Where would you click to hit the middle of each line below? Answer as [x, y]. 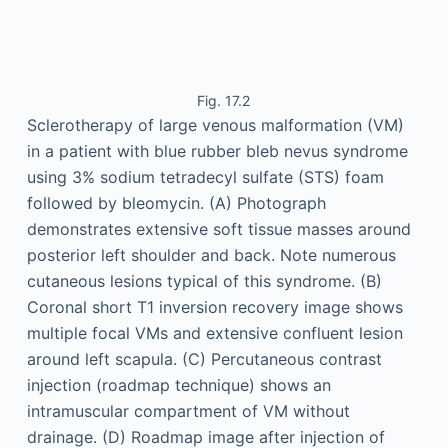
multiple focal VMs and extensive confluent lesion [214, 333]
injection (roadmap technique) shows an [178, 385]
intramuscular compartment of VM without [188, 411]
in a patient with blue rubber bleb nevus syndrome [217, 151]
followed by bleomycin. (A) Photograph [176, 203]
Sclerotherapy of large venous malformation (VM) [215, 125]
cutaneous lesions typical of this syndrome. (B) [204, 281]
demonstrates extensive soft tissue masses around [218, 229]
